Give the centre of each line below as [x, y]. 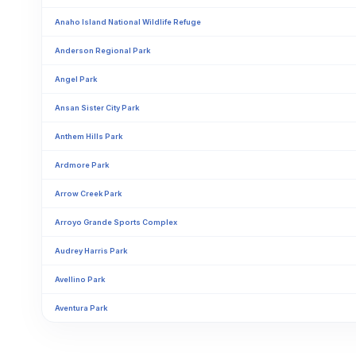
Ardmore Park [82, 165]
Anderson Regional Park [103, 50]
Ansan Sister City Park [97, 108]
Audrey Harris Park [91, 251]
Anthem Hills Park [89, 136]
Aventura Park [81, 308]
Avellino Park [80, 279]
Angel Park [76, 79]
